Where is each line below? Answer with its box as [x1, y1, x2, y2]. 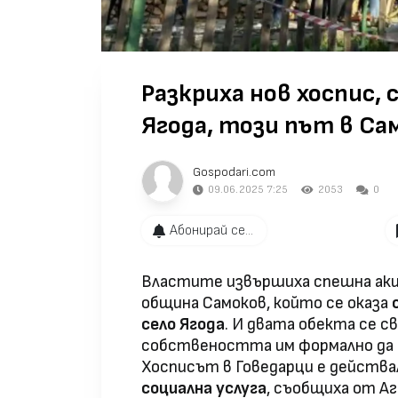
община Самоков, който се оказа [141, 293, 392, 314]
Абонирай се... [169, 221, 253, 239]
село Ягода [141, 314, 225, 336]
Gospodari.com [193, 164, 275, 180]
